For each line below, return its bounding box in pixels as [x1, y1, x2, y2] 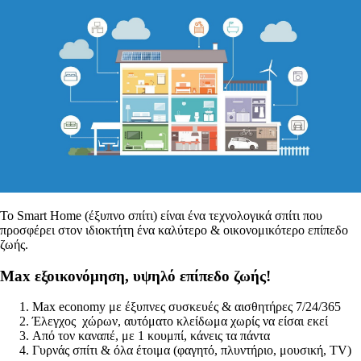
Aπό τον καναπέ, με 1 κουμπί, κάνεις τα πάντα [32, 329, 270, 343]
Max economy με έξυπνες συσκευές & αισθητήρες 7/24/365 [32, 300, 341, 314]
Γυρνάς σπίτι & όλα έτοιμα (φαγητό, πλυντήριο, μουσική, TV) [32, 343, 351, 358]
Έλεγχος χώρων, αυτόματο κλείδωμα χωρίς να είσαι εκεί [32, 314, 328, 329]
